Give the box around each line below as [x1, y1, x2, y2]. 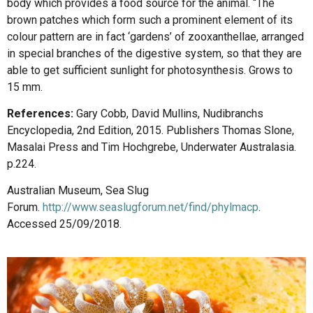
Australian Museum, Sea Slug [7, 184, 149, 198]
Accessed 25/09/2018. [7, 217, 122, 231]
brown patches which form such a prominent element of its [7, 13, 293, 27]
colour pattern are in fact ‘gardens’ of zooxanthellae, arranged [7, 29, 304, 43]
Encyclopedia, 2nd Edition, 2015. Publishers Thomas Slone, [7, 124, 294, 138]
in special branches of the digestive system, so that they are [7, 46, 302, 60]
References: [7, 107, 76, 121]
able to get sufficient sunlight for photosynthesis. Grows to [7, 63, 293, 77]
